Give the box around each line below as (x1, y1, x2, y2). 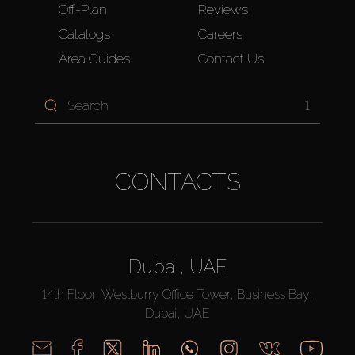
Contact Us (198, 51, 264, 67)
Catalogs (59, 25, 110, 42)
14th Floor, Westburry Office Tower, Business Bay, (42, 286, 313, 302)
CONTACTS (114, 168, 241, 197)
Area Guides (59, 51, 130, 67)
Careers (198, 25, 242, 42)
